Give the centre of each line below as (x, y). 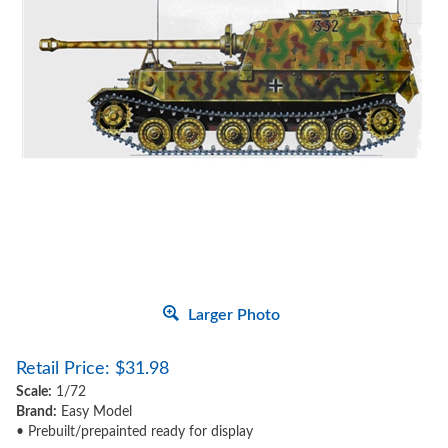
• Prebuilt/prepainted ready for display (134, 432)
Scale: (34, 392)
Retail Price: (63, 369)
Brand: (36, 412)
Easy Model (94, 412)
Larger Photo (232, 315)
